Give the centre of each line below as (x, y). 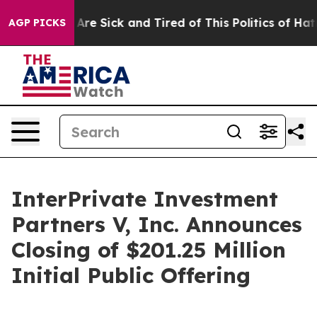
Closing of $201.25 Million (149, 250)
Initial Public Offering (131, 275)
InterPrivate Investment (145, 199)
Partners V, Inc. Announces (157, 224)
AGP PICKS (37, 23)
